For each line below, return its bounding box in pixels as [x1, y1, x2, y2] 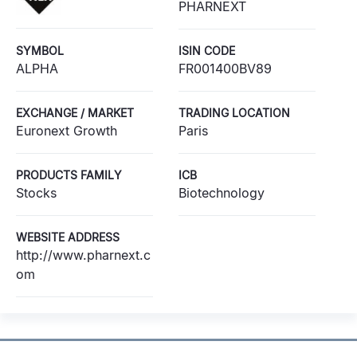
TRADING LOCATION [178, 106, 290, 120]
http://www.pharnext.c [16, 247, 151, 263]
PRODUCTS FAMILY [16, 168, 122, 182]
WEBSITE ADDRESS [16, 230, 120, 244]
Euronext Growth [16, 123, 117, 139]
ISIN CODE [178, 44, 235, 57]
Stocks [16, 185, 57, 201]
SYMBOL [16, 44, 64, 57]
